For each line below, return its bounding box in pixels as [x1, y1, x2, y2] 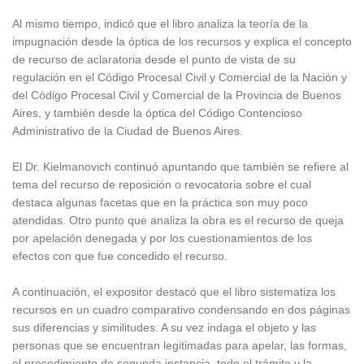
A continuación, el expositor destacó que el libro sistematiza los [12, 284, 336, 298]
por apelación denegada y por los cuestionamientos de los [12, 231, 312, 245]
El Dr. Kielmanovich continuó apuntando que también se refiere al [12, 159, 349, 173]
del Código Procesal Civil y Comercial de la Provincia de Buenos [12, 88, 341, 102]
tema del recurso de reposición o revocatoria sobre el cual [12, 177, 311, 191]
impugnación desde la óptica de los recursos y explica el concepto [12, 34, 352, 48]
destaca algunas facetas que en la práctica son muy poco [12, 195, 308, 209]
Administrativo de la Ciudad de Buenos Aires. [12, 123, 243, 137]
